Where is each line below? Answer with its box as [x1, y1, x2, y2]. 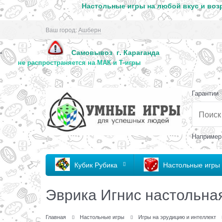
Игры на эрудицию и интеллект [138, 213, 216, 221]
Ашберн [78, 25, 101, 34]
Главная [46, 213, 66, 221]
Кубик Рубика [74, 159, 117, 169]
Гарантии [192, 88, 219, 98]
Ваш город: [46, 25, 77, 34]
